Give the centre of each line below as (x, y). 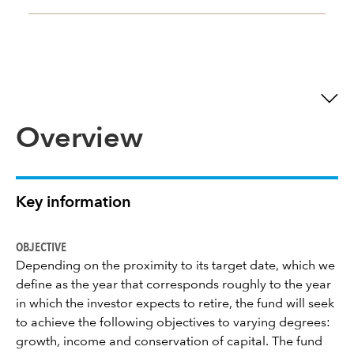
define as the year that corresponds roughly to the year (173, 285)
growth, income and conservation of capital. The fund (169, 342)
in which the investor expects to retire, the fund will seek (175, 304)
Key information (73, 203)
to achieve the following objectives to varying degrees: (173, 323)
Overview (79, 140)
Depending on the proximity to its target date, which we (175, 266)
